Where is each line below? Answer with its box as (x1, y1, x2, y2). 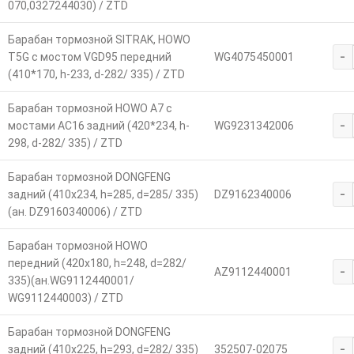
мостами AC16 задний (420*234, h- (7, 119, 190, 132)
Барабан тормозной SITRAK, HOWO (7, 32, 190, 46)
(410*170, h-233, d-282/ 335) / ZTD (7, 67, 185, 81)
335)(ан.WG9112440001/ (7, 273, 134, 287)
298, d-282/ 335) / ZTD (7, 136, 122, 149)
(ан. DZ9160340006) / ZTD (7, 205, 142, 218)
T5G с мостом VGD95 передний (7, 50, 171, 63)
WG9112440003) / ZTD (7, 291, 123, 304)
